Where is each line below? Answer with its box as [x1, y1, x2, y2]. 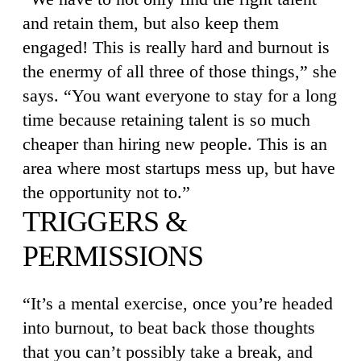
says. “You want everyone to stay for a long [23, 85, 337, 106]
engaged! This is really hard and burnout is [23, 36, 330, 57]
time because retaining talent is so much [23, 109, 310, 130]
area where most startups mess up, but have [23, 157, 335, 178]
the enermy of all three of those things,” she [23, 60, 337, 81]
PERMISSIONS [23, 239, 204, 272]
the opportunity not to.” [23, 181, 190, 202]
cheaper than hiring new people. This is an [23, 133, 327, 154]
